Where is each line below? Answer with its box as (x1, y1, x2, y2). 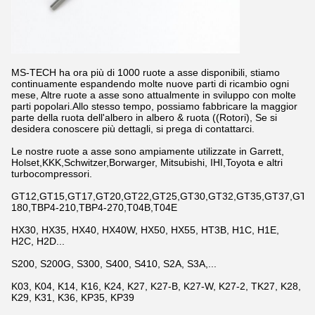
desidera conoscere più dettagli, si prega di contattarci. (11, 123, 255, 134)
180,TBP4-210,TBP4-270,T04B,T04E (11, 202, 177, 213)
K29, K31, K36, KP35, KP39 (11, 292, 134, 303)
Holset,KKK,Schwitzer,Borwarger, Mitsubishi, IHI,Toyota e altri (11, 157, 283, 168)
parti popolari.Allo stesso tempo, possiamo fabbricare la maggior (11, 101, 297, 112)
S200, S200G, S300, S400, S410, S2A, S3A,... (11, 258, 217, 269)
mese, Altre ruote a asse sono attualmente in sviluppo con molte (11, 89, 296, 101)
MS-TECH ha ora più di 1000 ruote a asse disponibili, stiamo (11, 67, 280, 78)
